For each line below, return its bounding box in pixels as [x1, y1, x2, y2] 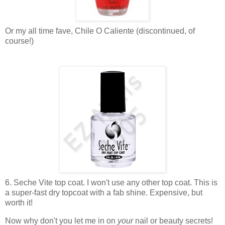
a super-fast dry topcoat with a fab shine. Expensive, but [5, 188, 202, 197]
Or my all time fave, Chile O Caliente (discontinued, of [5, 27, 195, 36]
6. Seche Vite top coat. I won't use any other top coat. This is [5, 178, 217, 187]
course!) [5, 37, 34, 46]
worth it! [5, 198, 33, 207]
